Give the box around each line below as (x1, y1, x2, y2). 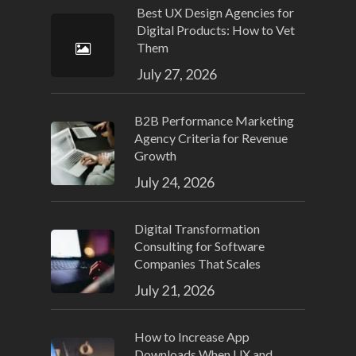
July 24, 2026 (134, 173, 215, 192)
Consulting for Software (134, 238, 265, 254)
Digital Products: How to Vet (137, 22, 295, 38)
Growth (134, 148, 176, 164)
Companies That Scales (134, 256, 261, 272)
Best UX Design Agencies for (137, 5, 294, 21)
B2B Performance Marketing (134, 113, 294, 129)
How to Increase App (134, 329, 250, 345)
